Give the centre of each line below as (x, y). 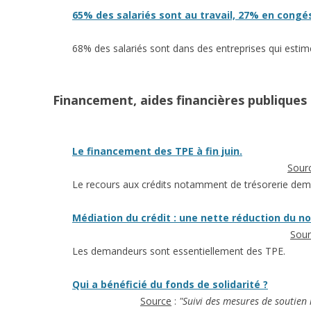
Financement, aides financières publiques (180, 100)
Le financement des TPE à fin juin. (157, 151)
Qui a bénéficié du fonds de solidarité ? (170, 284)
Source (156, 301)
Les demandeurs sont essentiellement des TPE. (179, 251)
